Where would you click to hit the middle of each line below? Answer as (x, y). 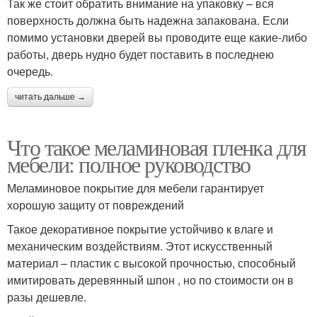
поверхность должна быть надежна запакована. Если (148, 20)
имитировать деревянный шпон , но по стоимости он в (150, 279)
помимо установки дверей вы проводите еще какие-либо (157, 37)
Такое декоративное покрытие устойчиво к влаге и (140, 229)
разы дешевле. (47, 296)
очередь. (30, 71)
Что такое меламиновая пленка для (157, 146)
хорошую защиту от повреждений (96, 204)
